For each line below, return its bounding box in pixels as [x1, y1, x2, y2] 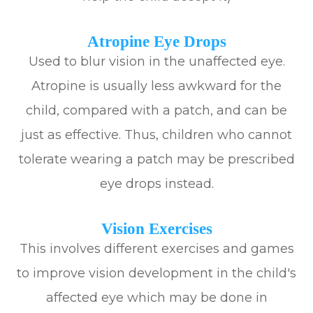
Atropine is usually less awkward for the [31, 78, 282, 94]
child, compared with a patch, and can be [26, 103, 287, 119]
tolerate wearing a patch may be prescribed [18, 152, 295, 168]
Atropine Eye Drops [87, 32, 226, 51]
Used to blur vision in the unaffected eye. [28, 54, 285, 70]
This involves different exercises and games [19, 241, 294, 257]
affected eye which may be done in [45, 290, 268, 306]
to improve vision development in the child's [17, 265, 296, 282]
